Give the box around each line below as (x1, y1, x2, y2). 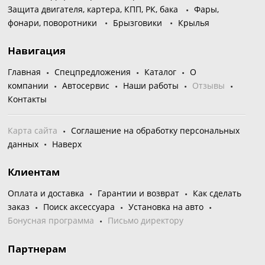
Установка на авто (128, 201, 204, 213)
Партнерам (8, 241, 67, 256)
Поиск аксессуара (43, 201, 115, 213)
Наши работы (123, 80, 179, 92)
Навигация (8, 44, 66, 58)
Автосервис (62, 80, 110, 92)
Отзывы (192, 80, 225, 92)
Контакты (8, 93, 47, 105)
